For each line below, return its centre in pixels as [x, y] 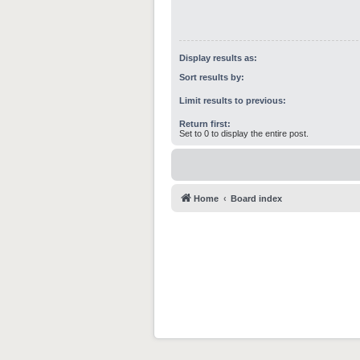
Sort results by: [212, 78]
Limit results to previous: [233, 101]
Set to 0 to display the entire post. [244, 134]
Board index [256, 199]
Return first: [205, 124]
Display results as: [218, 57]
